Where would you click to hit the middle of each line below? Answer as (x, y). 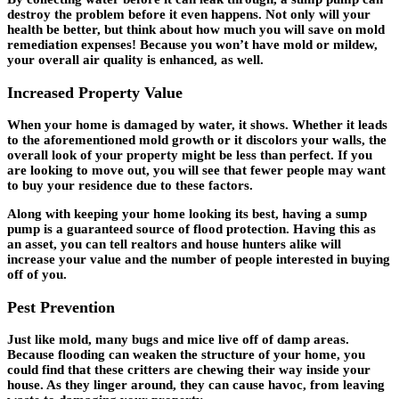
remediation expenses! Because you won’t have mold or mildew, (192, 44)
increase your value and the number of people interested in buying (199, 260)
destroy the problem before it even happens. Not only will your (189, 14)
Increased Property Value (95, 92)
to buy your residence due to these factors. (130, 186)
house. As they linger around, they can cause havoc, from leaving (196, 385)
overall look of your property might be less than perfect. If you (190, 155)
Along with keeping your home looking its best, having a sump (187, 214)
